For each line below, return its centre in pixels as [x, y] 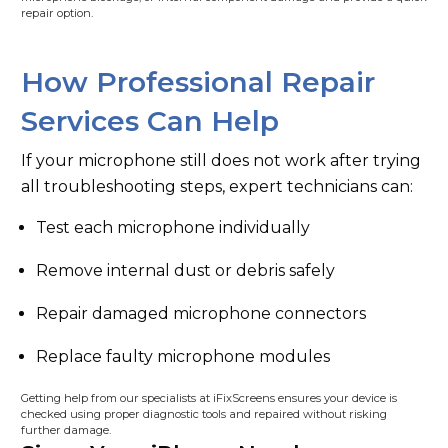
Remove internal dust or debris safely [185, 270]
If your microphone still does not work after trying [221, 160]
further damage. [66, 430]
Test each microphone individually [173, 227]
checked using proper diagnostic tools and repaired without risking [204, 414]
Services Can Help [150, 121]
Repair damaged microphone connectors [201, 313]
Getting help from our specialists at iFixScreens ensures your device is [209, 398]
